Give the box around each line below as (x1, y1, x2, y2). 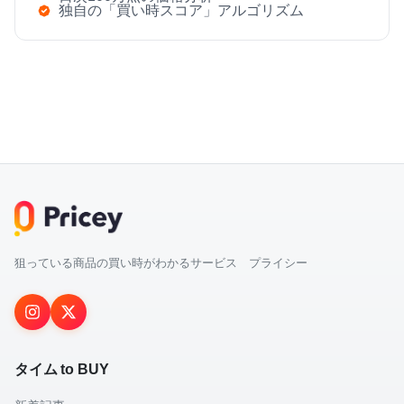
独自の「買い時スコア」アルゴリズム (59, 3, 304, 19)
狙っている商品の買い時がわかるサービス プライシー (14, 256, 308, 271)
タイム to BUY (14, 362, 109, 378)
